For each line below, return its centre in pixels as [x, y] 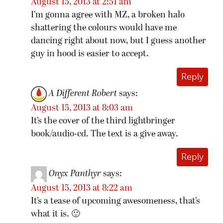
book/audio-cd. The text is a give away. [105, 134]
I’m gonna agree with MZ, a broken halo [108, 15]
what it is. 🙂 [56, 214]
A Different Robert [83, 94]
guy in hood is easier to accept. [90, 54]
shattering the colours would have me [104, 28]
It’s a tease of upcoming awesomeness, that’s [115, 201]
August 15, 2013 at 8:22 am [82, 188]
